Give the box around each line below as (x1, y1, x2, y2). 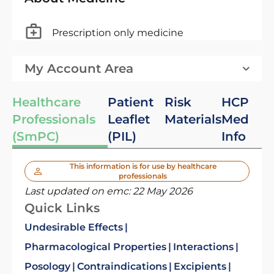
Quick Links (24, 201, 100, 215)
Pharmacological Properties (24, 241, 166, 253)
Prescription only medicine (52, 26, 183, 39)
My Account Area (24, 61, 133, 76)
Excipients (174, 261, 226, 272)
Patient (107, 95, 154, 109)
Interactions (173, 241, 234, 253)
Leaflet (107, 112, 150, 127)
